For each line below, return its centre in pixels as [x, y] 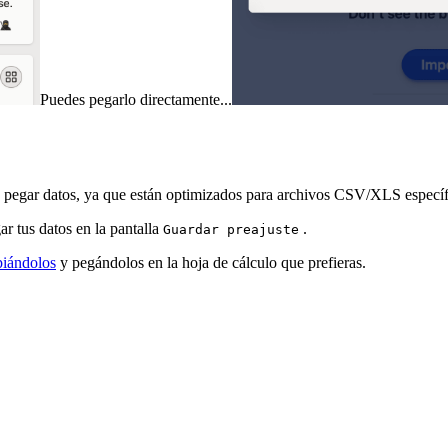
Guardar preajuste [231, 230]
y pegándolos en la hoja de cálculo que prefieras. [211, 263]
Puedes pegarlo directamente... [136, 100]
